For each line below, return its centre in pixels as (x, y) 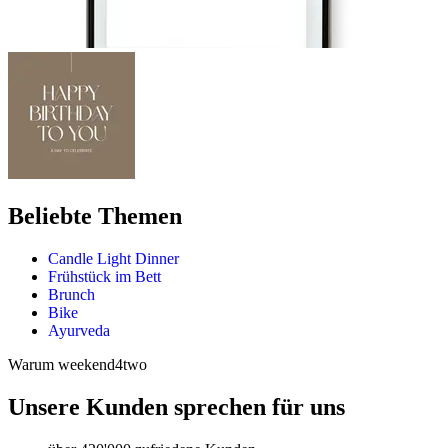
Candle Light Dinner (113, 258)
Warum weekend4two (77, 364)
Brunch (71, 294)
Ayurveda (79, 330)
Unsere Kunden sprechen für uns (176, 406)
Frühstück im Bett (104, 276)
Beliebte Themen (95, 215)
